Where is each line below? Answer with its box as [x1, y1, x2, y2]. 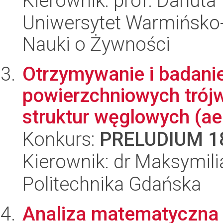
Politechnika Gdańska [22, 173, 201, 195]
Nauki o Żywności [22, 33, 170, 55]
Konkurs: [22, 128, 100, 150]
